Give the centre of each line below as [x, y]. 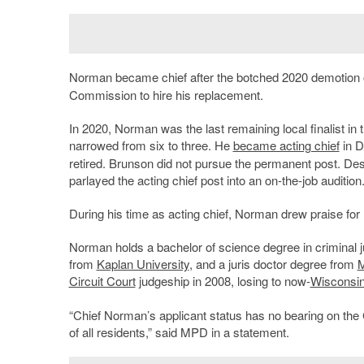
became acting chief [286, 145]
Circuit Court [102, 281]
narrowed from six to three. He [151, 145]
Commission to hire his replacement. [166, 95]
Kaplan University [143, 264]
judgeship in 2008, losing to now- [223, 281]
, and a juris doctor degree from [273, 264]
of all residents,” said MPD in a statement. [179, 332]
